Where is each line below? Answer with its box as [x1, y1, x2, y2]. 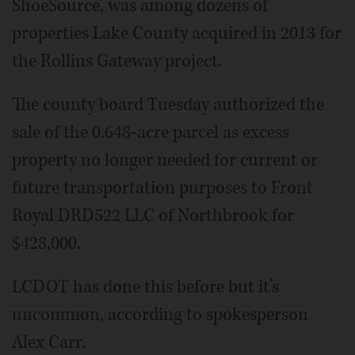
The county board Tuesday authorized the [12, 93, 324, 117]
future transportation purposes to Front [12, 176, 313, 200]
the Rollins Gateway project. [12, 49, 222, 74]
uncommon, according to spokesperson [12, 303, 308, 327]
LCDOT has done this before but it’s [12, 275, 279, 300]
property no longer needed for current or [12, 148, 318, 173]
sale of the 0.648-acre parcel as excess [12, 120, 289, 145]
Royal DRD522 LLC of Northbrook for [12, 204, 294, 228]
